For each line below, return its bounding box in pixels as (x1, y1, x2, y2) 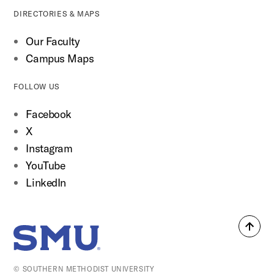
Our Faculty (26, 34, 80, 49)
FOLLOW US (13, 82, 60, 92)
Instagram (26, 141, 73, 156)
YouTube (26, 158, 65, 173)
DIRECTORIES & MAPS (13, 9, 100, 19)
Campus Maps (26, 51, 94, 66)
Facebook (26, 107, 72, 122)
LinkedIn (26, 176, 66, 190)
